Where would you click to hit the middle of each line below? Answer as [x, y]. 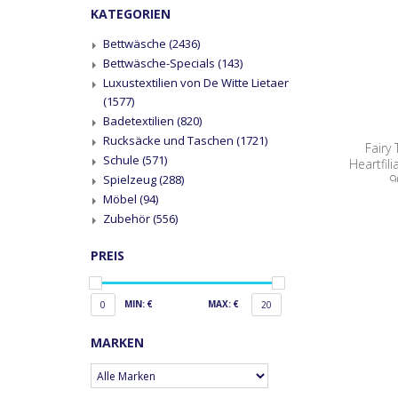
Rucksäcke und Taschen [170, 140]
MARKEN [117, 342]
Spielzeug [131, 179]
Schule [123, 160]
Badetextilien [140, 121]
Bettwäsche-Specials [160, 63]
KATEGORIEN [131, 14]
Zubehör [128, 219]
